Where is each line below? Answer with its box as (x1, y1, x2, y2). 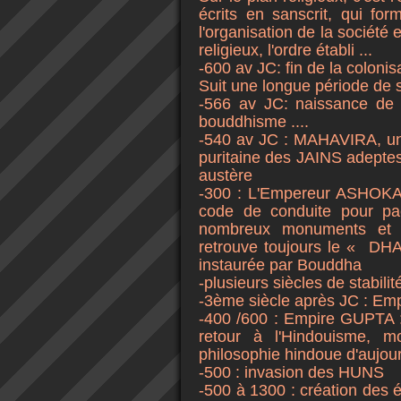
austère (199, 166, 252, 184)
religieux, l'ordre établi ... (199, 41, 372, 59)
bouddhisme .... (199, 113, 309, 131)
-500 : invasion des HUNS (199, 363, 384, 381)
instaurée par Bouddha (199, 256, 362, 274)
